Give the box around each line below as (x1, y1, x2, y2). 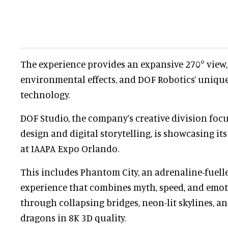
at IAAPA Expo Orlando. (20, 142, 119, 155)
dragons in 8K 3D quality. (20, 212, 126, 224)
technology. (20, 89, 70, 101)
